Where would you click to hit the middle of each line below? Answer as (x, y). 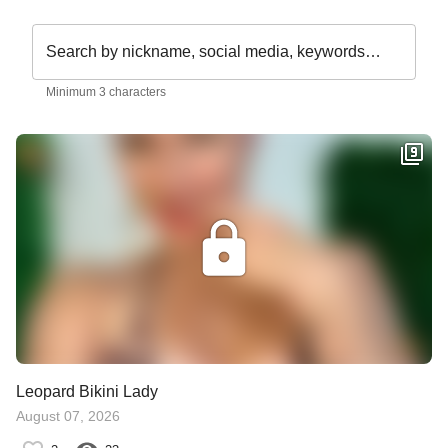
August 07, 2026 (68, 416)
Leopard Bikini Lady (87, 391)
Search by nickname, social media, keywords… (213, 51)
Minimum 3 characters (106, 92)
